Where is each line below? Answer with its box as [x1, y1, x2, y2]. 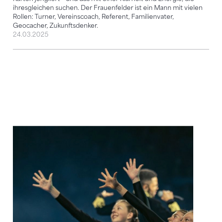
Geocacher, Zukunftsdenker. [13, 22, 98, 30]
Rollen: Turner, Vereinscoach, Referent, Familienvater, [13, 13, 174, 21]
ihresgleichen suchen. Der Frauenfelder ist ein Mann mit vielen [13, 4, 203, 12]
